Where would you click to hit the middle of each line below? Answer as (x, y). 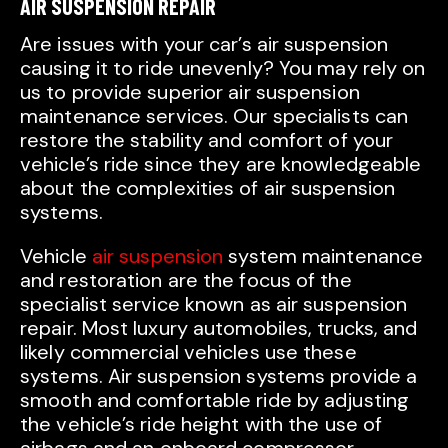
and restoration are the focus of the (186, 280)
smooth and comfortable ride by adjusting (215, 400)
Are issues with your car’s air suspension (204, 44)
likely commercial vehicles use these (188, 352)
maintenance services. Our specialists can (214, 116)
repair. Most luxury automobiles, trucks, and (219, 328)
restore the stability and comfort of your (207, 140)
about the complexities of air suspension (208, 188)
